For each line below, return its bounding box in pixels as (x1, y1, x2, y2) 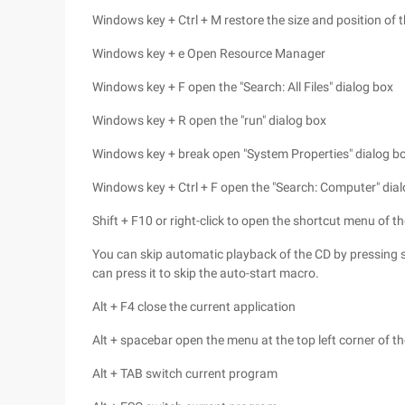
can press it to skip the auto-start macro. (92, 266, 319, 280)
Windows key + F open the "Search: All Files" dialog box (92, 80, 393, 94)
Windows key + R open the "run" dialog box (92, 113, 326, 127)
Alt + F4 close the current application (92, 299, 296, 314)
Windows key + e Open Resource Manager (92, 46, 325, 61)
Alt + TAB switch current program (92, 366, 278, 381)
